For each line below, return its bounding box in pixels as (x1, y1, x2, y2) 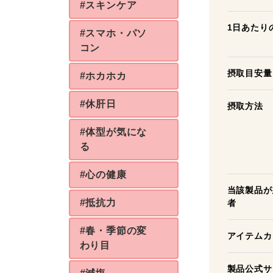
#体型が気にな (79, 127, 147, 137)
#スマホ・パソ (79, 28, 147, 38)
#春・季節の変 (79, 225, 147, 236)
